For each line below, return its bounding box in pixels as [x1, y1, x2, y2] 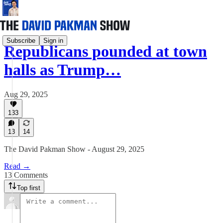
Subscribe [6, 36, 35, 44]
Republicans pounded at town [4, 42, 207, 61]
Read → [4, 162, 30, 170]
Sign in [43, 36, 63, 44]
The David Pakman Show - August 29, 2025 [4, 145, 144, 153]
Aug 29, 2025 [4, 90, 48, 99]
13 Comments [4, 171, 48, 179]
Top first [17, 184, 40, 192]
